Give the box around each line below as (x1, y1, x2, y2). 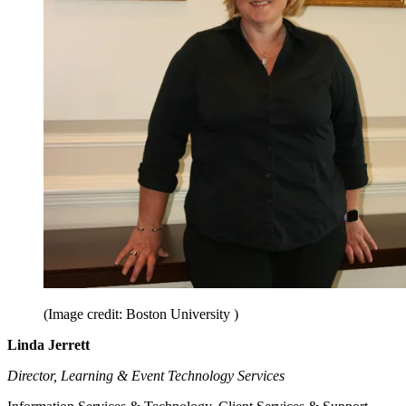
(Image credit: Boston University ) (43, 306, 238, 323)
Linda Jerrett (7, 337, 90, 353)
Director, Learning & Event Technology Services (7, 368, 285, 384)
